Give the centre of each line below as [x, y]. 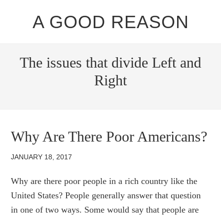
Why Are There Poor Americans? [109, 136]
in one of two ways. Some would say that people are [105, 210]
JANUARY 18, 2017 [42, 157]
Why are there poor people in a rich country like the [104, 181]
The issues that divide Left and [110, 62]
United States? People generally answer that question [106, 195]
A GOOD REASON [110, 22]
